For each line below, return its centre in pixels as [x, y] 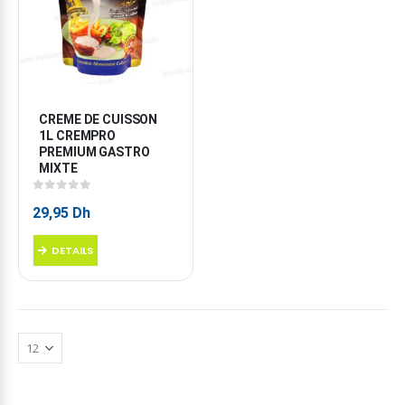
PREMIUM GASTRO [96, 151]
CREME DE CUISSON [100, 119]
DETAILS [72, 250]
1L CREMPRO [79, 135]
